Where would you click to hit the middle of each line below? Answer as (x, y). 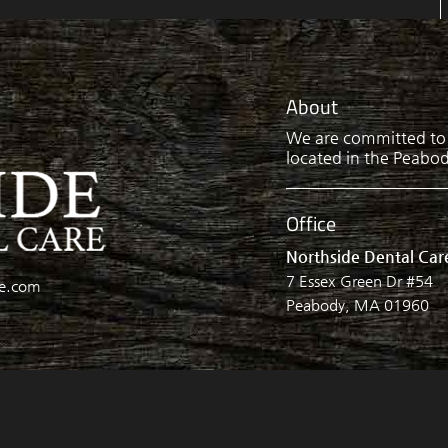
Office (311, 223)
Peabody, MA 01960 (358, 304)
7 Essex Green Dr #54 (360, 280)
